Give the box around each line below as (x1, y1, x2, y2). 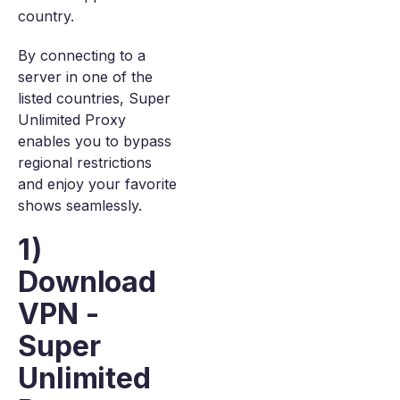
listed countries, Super (18, 89, 171, 107)
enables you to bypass (18, 132, 171, 150)
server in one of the (18, 68, 153, 86)
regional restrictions (18, 154, 152, 171)
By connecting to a (18, 46, 146, 64)
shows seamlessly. (18, 196, 142, 214)
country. (18, 7, 74, 25)
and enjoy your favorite (18, 175, 177, 193)
